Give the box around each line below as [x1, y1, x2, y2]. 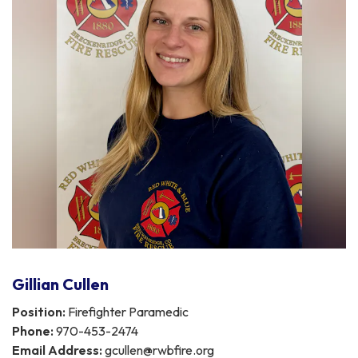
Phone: [12, 322, 54, 339]
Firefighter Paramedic [66, 303, 189, 320]
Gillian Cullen [12, 273, 109, 294]
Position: [12, 303, 66, 320]
